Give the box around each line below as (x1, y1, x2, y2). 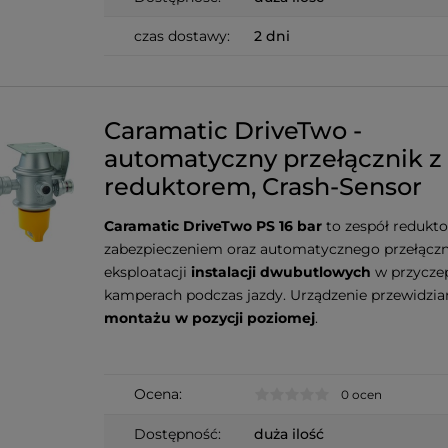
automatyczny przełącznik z (104, 143, 442, 173)
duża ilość (254, 425, 324, 444)
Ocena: (134, 384, 182, 403)
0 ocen (341, 387, 382, 403)
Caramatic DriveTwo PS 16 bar (104, 216, 322, 235)
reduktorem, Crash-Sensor (104, 171, 422, 201)
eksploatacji (104, 262, 191, 281)
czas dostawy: (134, 26, 230, 45)
